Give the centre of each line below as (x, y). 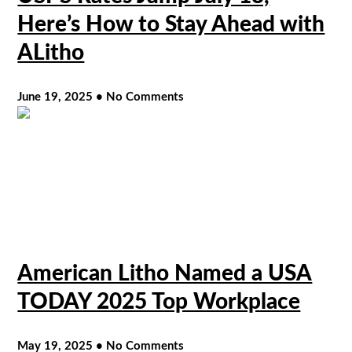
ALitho (51, 52)
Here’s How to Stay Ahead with (171, 24)
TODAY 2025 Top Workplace (159, 301)
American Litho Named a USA (165, 273)
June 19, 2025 (57, 97)
